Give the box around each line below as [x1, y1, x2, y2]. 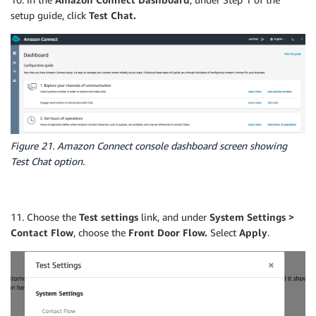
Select [207, 226, 239, 239]
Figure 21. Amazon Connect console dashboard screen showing [11, 140, 287, 152]
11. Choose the [11, 211, 79, 224]
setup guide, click [11, 9, 89, 22]
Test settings [79, 211, 141, 224]
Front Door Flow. [128, 226, 207, 239]
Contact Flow [11, 226, 73, 239]
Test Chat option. [11, 155, 85, 168]
